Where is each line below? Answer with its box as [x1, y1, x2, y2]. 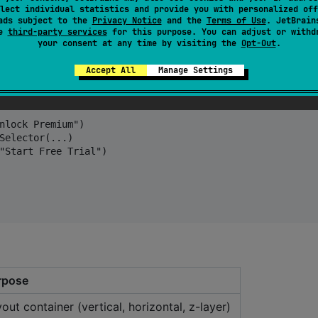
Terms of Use [206, 15, 266, 26]
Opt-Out [241, 38, 276, 49]
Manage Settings [158, 65, 233, 76]
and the [161, 15, 207, 26]
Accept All [85, 65, 136, 76]
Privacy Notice [92, 15, 162, 26]
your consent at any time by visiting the [37, 38, 241, 49]
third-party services [7, 26, 107, 38]
